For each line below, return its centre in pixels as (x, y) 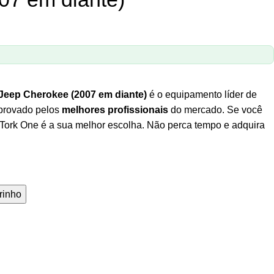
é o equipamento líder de (203, 95)
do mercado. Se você (215, 110)
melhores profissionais (115, 110)
